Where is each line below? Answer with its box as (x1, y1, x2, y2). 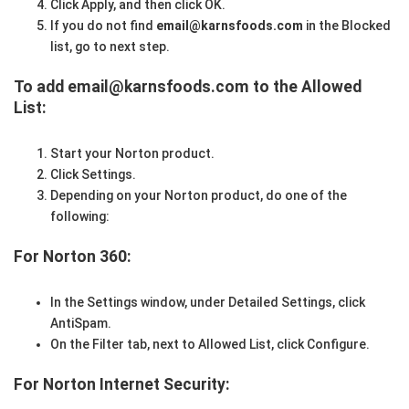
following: (50, 208, 110, 224)
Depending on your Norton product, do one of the (50, 187, 347, 203)
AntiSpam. (50, 315, 111, 330)
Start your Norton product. (50, 145, 215, 161)
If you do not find (50, 18, 156, 34)
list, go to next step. (50, 39, 170, 55)
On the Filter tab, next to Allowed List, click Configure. (50, 336, 370, 351)
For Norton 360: (14, 246, 131, 266)
